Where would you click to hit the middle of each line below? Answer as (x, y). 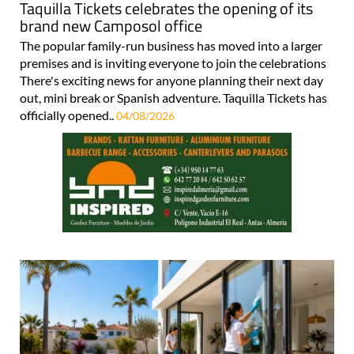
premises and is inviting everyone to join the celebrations (173, 63)
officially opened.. (68, 115)
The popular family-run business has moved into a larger (171, 46)
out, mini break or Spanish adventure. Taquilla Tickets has (173, 98)
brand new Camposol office (111, 26)
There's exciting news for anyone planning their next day (171, 81)
